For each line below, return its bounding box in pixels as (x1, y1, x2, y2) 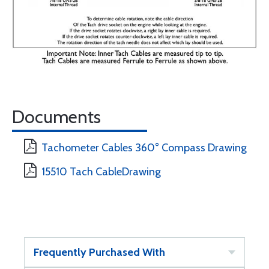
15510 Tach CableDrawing (41, 165, 161, 178)
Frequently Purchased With (34, 245, 165, 259)
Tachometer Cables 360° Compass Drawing (41, 141, 247, 154)
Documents (12, 105, 101, 128)
